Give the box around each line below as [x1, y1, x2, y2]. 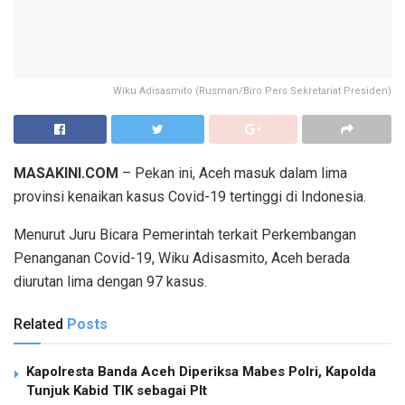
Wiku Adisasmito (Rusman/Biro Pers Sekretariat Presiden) [113, 85, 391, 98]
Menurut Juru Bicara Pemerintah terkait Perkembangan [14, 226, 356, 244]
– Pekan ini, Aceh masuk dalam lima [118, 165, 347, 183]
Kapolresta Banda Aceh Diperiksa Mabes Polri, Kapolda [26, 363, 376, 381]
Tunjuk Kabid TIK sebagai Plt [26, 382, 207, 400]
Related [14, 316, 63, 334]
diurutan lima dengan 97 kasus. [14, 273, 207, 291]
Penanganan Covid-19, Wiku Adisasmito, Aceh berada [14, 250, 350, 268]
